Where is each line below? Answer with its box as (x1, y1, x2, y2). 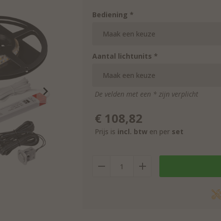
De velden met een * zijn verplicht (95, 89, 198, 99)
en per (147, 126, 172, 136)
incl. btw (117, 126, 147, 136)
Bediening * (92, 10, 134, 19)
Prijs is (95, 126, 117, 136)
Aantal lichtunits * (92, 51, 158, 61)
